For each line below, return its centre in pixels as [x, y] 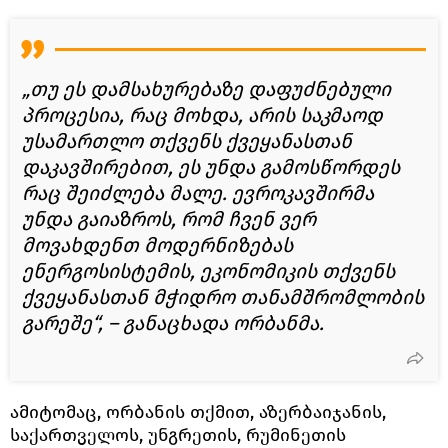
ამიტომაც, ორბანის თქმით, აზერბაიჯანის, [198, 411]
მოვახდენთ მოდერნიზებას [157, 244]
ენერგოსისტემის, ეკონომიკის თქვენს [208, 270]
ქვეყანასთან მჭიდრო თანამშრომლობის [223, 296]
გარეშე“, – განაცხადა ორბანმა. [173, 322]
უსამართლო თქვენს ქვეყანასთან [187, 140]
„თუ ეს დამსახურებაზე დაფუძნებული [206, 88]
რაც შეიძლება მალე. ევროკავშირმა [198, 192]
